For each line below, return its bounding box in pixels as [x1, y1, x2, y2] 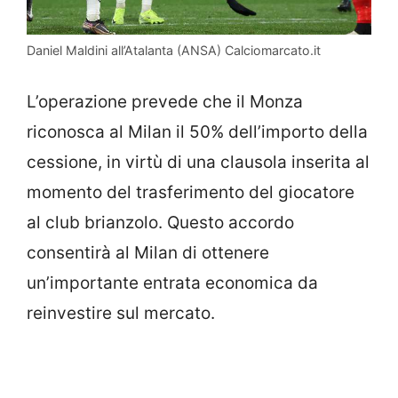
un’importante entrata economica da [27, 272, 318, 293]
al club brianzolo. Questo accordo [27, 211, 294, 233]
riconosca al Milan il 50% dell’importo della [27, 121, 368, 142]
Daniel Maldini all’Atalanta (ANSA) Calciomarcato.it [27, 43, 321, 59]
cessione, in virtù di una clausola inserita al [27, 151, 370, 172]
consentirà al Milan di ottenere [27, 242, 269, 263]
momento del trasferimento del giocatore [27, 181, 354, 203]
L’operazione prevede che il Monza [27, 91, 303, 112]
